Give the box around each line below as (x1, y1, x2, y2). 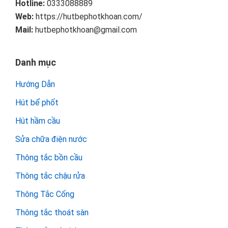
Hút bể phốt (15, 98, 59, 108)
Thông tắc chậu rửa (15, 171, 85, 181)
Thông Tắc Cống (15, 189, 74, 199)
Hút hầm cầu (15, 116, 60, 126)
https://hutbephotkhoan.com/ (34, 12, 142, 22)
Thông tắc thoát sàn (15, 208, 89, 218)
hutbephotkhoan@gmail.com (33, 25, 137, 35)
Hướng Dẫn (15, 79, 55, 90)
